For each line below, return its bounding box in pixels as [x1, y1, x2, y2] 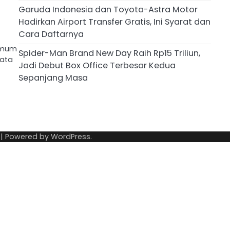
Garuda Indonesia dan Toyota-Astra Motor [18, 4, 198, 16]
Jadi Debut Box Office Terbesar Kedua [18, 60, 176, 72]
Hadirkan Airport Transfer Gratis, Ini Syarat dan [18, 16, 210, 28]
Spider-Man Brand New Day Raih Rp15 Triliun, [18, 47, 200, 60]
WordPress [51, 131, 90, 142]
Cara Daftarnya [18, 28, 84, 41]
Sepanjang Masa [18, 72, 88, 84]
